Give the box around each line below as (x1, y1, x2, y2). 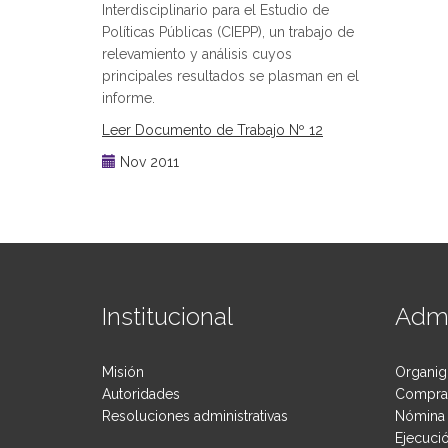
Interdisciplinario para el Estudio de (102, 2, 329, 18)
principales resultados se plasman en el (102, 68, 359, 84)
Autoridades (102, 386, 180, 402)
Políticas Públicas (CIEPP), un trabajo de (102, 24, 354, 40)
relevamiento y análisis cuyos (102, 46, 292, 62)
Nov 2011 (116, 154, 179, 170)
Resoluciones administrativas (102, 408, 288, 424)
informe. (102, 90, 155, 106)
